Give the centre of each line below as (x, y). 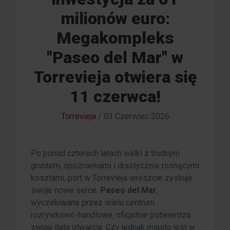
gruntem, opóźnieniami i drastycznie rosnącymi (115, 166)
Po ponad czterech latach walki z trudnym (105, 154)
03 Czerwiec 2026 (136, 117)
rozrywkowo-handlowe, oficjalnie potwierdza (111, 215)
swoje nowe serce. (65, 190)
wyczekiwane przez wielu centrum (93, 203)
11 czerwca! (115, 97)
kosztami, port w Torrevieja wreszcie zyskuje (112, 178)
